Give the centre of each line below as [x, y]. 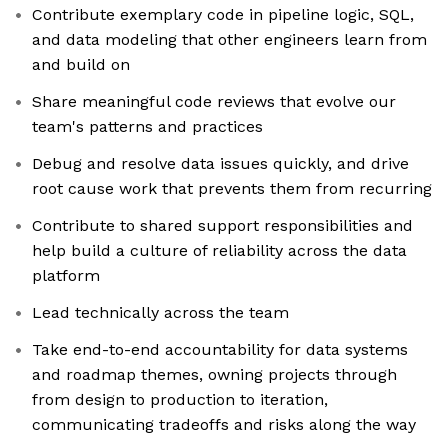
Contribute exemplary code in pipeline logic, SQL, [223, 15]
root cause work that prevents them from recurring [232, 189]
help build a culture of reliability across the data [219, 251]
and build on [81, 65]
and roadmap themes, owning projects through [214, 375]
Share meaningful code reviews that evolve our [214, 102]
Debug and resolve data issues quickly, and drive [220, 164]
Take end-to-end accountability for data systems [220, 350]
